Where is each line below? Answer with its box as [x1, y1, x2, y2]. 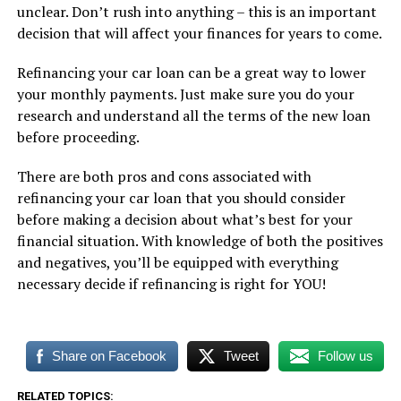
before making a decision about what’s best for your [16, 209, 353, 230]
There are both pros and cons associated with [16, 166, 311, 187]
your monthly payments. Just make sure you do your [16, 84, 354, 105]
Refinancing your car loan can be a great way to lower [16, 63, 366, 83]
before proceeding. [16, 127, 140, 148]
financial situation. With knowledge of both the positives [16, 231, 383, 252]
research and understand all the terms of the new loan [16, 106, 371, 126]
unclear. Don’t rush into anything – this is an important [16, 2, 377, 22]
